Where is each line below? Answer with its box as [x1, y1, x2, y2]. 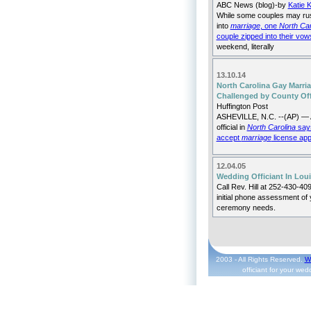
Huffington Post [216, 102, 268, 110]
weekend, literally [216, 42, 274, 51]
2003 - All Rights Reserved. [215, 255, 305, 263]
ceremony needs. [216, 203, 276, 212]
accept [216, 133, 242, 142]
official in [216, 123, 247, 131]
